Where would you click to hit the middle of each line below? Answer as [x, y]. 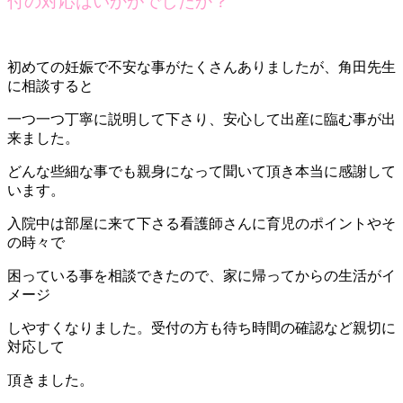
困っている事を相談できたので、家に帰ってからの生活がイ [201, 276]
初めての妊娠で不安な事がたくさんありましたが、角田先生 [201, 67]
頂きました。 [50, 381]
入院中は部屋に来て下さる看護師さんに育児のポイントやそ [201, 224]
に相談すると [50, 86]
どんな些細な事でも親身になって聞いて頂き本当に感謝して [201, 172]
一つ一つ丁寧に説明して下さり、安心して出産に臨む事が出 [201, 120]
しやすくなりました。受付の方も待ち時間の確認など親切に [201, 328]
